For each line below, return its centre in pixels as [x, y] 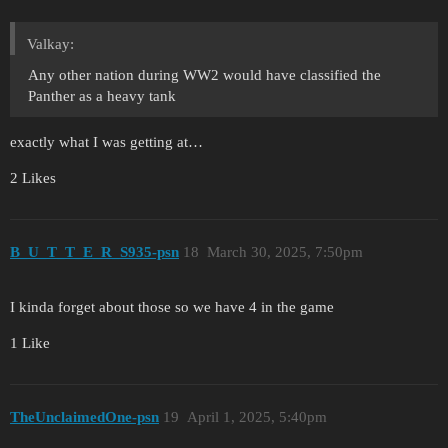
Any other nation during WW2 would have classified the [204, 74]
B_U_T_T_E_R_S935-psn [94, 252]
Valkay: [50, 43]
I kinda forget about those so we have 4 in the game [172, 306]
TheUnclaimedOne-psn [84, 417]
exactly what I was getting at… [106, 141]
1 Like [30, 342]
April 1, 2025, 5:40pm [256, 417]
